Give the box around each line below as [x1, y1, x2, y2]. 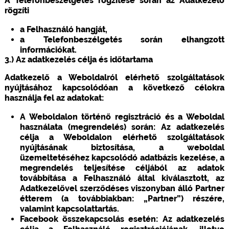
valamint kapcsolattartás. [19, 203, 119, 214]
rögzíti [4, 5, 29, 15]
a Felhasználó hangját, [19, 24, 107, 34]
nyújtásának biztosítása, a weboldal [19, 142, 225, 152]
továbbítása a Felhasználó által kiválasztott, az [19, 173, 225, 183]
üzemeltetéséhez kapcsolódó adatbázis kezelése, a [19, 152, 225, 163]
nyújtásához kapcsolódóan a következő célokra [4, 82, 225, 93]
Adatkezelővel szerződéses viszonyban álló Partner [19, 183, 225, 193]
